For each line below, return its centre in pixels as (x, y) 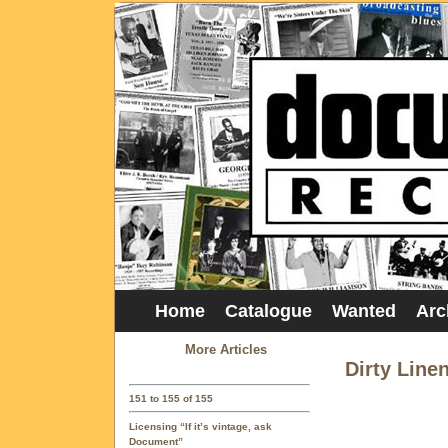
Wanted (364, 311)
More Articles (226, 349)
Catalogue (268, 311)
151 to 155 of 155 (171, 399)
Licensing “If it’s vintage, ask (200, 426)
